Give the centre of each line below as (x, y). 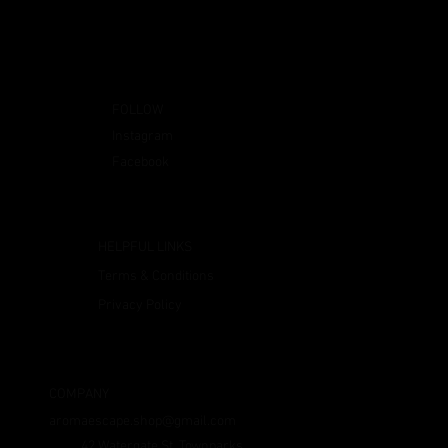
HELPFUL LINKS (145, 248)
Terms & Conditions (156, 277)
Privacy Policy (140, 306)
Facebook (141, 163)
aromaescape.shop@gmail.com (143, 422)
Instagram (143, 137)
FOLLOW (138, 111)
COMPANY (79, 394)
